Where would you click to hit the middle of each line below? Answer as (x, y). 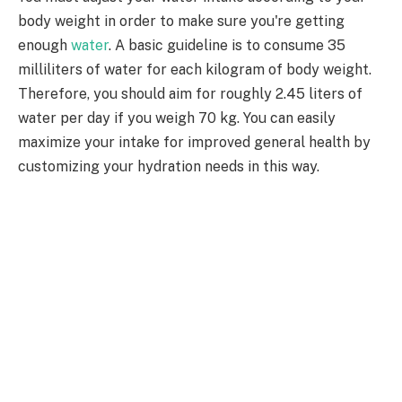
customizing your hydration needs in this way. (169, 166)
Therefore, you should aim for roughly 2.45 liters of (190, 93)
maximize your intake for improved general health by (194, 142)
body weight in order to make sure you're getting (181, 21)
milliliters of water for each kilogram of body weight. (195, 69)
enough (44, 45)
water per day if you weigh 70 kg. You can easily (177, 118)
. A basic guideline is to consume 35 (227, 45)
